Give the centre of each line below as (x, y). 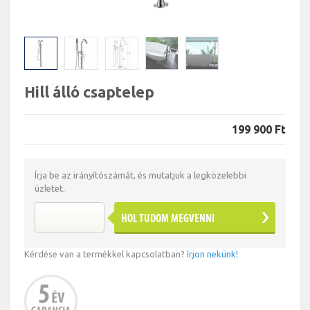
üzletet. (50, 189)
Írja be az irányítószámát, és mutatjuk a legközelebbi (140, 175)
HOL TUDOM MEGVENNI (167, 219)
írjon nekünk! (212, 254)
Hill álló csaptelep (89, 92)
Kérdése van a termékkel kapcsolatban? (106, 254)
